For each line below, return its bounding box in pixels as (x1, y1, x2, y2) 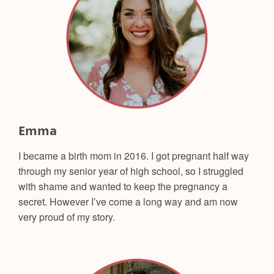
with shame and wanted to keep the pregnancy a (18, 179, 228, 194)
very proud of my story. (18, 210, 115, 224)
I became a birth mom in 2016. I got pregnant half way (18, 149, 249, 163)
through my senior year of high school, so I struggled (18, 164, 243, 179)
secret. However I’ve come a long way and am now (18, 194, 238, 209)
